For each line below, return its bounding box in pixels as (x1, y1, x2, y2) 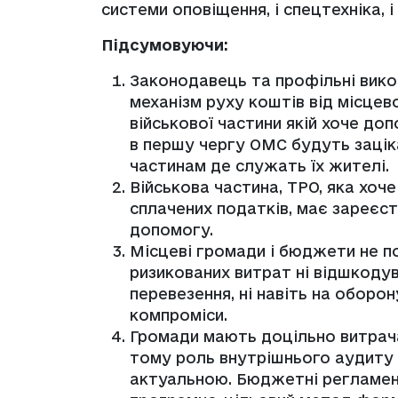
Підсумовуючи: (101, 36, 228, 53)
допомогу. (130, 221, 213, 238)
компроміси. (130, 306, 227, 323)
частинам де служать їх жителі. (130, 157, 389, 174)
